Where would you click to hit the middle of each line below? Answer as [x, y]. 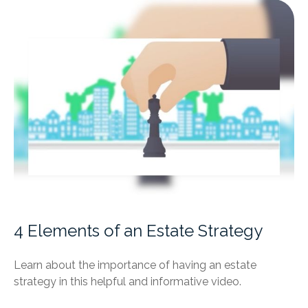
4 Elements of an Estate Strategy [138, 230]
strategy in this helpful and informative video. [128, 281]
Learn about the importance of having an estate [135, 265]
